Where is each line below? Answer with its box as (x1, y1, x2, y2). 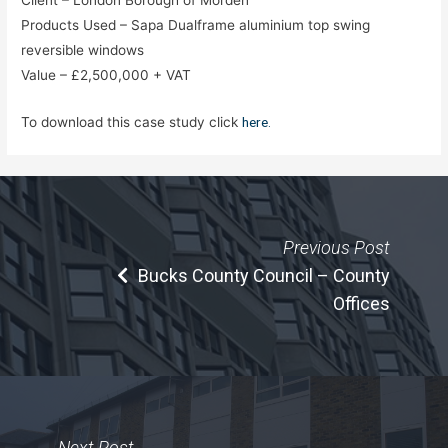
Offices (332, 292, 390, 314)
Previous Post (282, 236, 390, 258)
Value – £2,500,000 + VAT (21, 66, 192, 83)
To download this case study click (21, 113, 243, 130)
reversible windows (21, 41, 145, 58)
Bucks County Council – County (137, 264, 390, 286)
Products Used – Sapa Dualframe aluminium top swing (21, 16, 371, 33)
